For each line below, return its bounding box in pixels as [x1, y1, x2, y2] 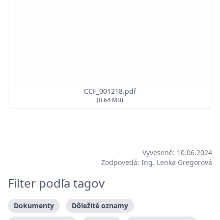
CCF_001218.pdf [84, 86, 136, 96]
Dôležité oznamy [72, 201, 128, 211]
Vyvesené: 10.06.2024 [142, 148, 212, 158]
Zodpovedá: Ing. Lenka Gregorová [101, 158, 212, 167]
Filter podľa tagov [8, 175, 105, 192]
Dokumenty [14, 201, 54, 211]
